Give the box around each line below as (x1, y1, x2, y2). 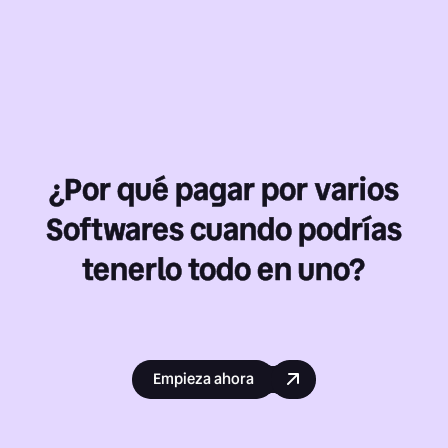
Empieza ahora (153, 367, 255, 390)
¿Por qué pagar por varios (48, 166, 399, 212)
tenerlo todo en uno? (82, 246, 366, 292)
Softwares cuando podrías (45, 206, 402, 252)
